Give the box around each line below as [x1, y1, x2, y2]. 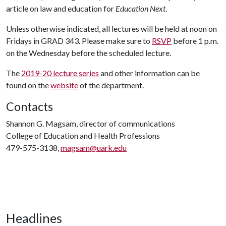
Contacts [6, 99, 53, 114]
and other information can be [99, 68, 200, 78]
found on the [6, 80, 50, 90]
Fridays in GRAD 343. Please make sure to [6, 36, 152, 45]
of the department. [78, 80, 144, 90]
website [50, 80, 78, 90]
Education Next [116, 4, 165, 13]
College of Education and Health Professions [6, 131, 160, 140]
